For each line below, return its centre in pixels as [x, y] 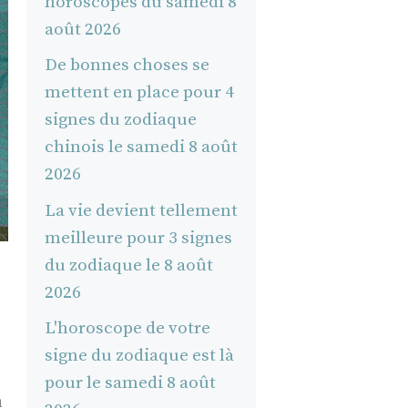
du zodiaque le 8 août [128, 265]
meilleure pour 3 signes [138, 238]
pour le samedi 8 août [130, 383]
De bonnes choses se [127, 66]
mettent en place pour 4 [139, 93]
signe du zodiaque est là [139, 356]
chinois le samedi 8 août [141, 148]
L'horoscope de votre [127, 329]
